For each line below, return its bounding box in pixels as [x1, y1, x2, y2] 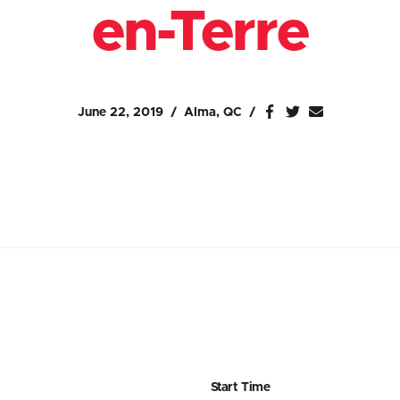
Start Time [210, 381, 271, 394]
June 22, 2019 [77, 106, 163, 119]
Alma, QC [183, 106, 242, 119]
